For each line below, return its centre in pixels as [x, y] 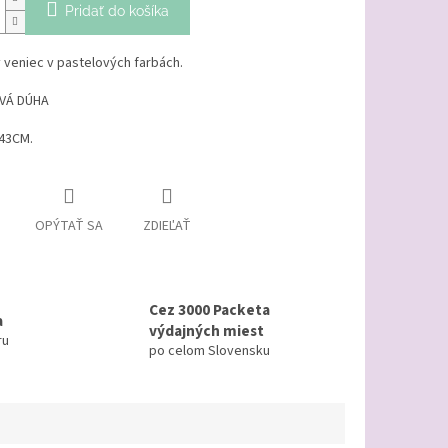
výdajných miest [206, 331]
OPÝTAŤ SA [68, 226]
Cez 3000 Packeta [209, 310]
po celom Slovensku [209, 351]
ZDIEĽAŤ [166, 226]
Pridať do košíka [116, 11]
